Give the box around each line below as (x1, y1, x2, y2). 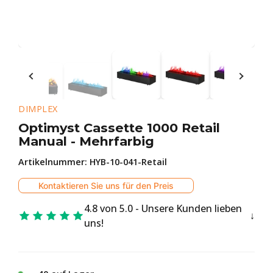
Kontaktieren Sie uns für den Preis (38, 180, 174, 191)
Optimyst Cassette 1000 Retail (18, 120, 220, 135)
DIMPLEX (18, 103, 58, 115)
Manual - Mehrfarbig (18, 133, 154, 149)
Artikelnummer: (18, 156, 90, 168)
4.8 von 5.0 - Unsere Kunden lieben (84, 202, 242, 215)
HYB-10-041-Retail (90, 156, 167, 168)
